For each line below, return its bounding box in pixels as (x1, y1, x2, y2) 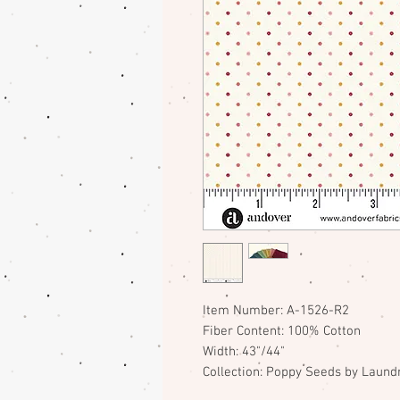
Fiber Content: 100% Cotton (203, 322, 361, 339)
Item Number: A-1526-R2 (203, 302, 349, 319)
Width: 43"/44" (203, 343, 285, 360)
